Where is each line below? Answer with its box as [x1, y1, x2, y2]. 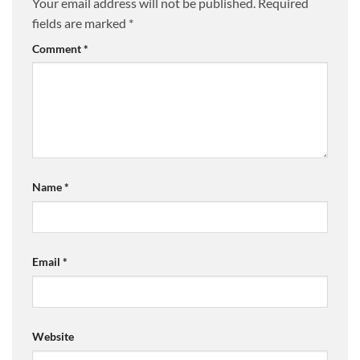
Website [32, 329, 74, 344]
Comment [32, 41, 84, 55]
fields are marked [32, 14, 129, 31]
